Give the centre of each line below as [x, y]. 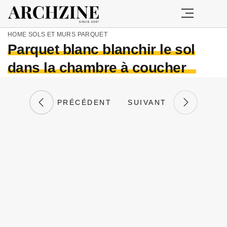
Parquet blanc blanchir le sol [101, 49]
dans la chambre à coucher [97, 68]
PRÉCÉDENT [83, 102]
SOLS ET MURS [52, 34]
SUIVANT [150, 102]
